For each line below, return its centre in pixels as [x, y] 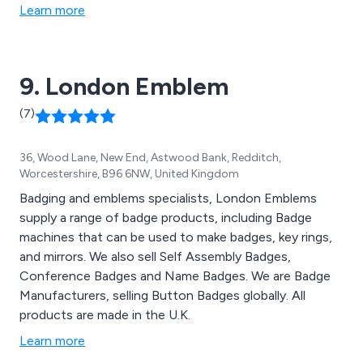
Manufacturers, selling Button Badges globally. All [162, 296]
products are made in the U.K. [105, 315]
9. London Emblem [124, 87]
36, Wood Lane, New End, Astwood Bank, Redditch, [150, 158]
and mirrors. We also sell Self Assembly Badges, [155, 257]
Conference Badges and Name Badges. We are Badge [175, 276]
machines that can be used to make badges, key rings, [125, 237]
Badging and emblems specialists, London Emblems [168, 199]
